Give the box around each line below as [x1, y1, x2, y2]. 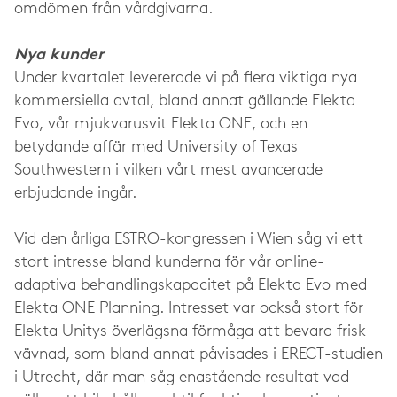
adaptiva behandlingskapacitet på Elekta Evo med [14, 277, 367, 294]
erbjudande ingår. [14, 185, 136, 202]
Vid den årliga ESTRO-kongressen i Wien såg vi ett [14, 231, 363, 248]
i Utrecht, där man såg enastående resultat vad [14, 370, 349, 386]
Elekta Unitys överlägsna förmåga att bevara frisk [14, 323, 366, 340]
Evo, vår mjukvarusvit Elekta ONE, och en [14, 116, 307, 133]
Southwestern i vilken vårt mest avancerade [14, 162, 323, 179]
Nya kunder [14, 47, 104, 64]
